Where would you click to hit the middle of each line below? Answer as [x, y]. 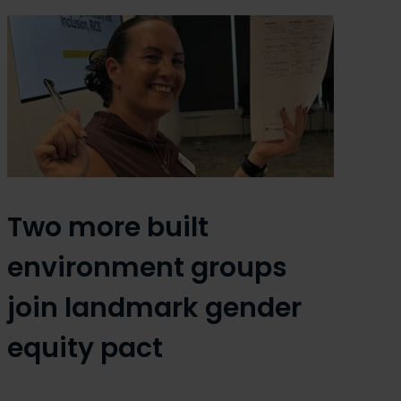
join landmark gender [155, 308]
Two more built [108, 228]
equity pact [85, 349]
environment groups [148, 268]
